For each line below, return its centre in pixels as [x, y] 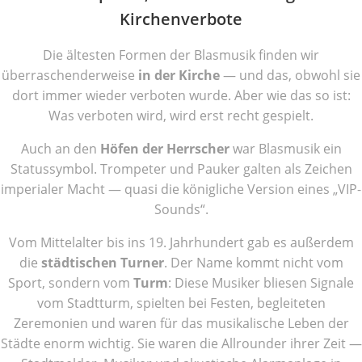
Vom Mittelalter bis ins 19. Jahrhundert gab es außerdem [181, 242]
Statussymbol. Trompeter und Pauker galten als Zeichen [181, 169]
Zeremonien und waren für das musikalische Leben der [181, 323]
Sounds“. [181, 209]
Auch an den [60, 149]
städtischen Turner [102, 263]
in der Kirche [179, 75]
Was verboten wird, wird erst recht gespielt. [181, 116]
